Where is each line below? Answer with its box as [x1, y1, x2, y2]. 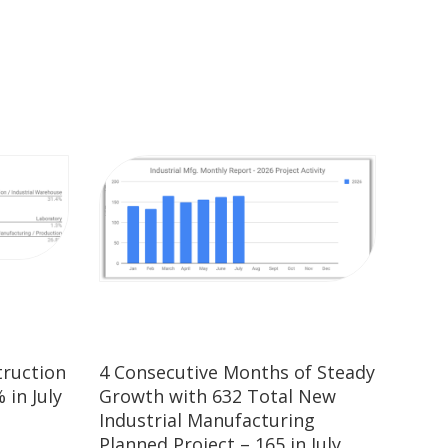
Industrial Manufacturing [98, 408, 315, 432]
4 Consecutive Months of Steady [98, 360, 375, 384]
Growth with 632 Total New [98, 384, 336, 408]
